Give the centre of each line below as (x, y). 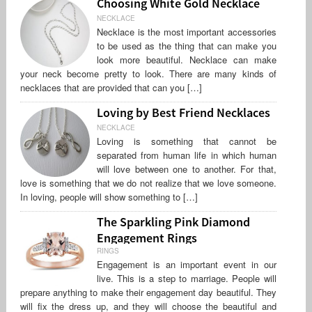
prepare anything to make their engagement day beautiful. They (148, 292)
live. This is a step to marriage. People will (186, 278)
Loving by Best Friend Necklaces (183, 112)
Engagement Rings (147, 236)
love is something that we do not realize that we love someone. (148, 182)
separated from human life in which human (186, 155)
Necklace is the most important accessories (186, 31)
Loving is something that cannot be (186, 141)
